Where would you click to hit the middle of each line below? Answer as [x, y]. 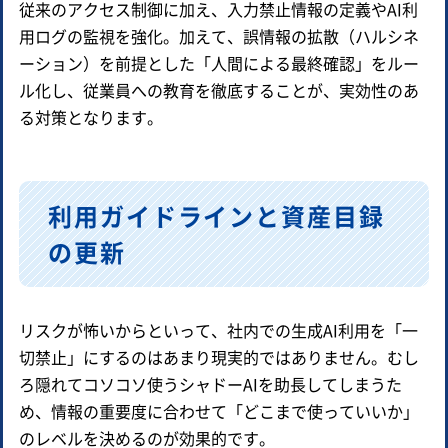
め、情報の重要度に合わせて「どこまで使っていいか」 [219, 410]
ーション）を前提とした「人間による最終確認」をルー [219, 62]
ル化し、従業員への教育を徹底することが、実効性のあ [219, 89]
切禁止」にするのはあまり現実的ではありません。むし [219, 356]
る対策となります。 [91, 116]
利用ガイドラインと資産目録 [216, 215]
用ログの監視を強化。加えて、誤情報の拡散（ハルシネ [219, 35]
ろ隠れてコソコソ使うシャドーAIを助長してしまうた [210, 383]
